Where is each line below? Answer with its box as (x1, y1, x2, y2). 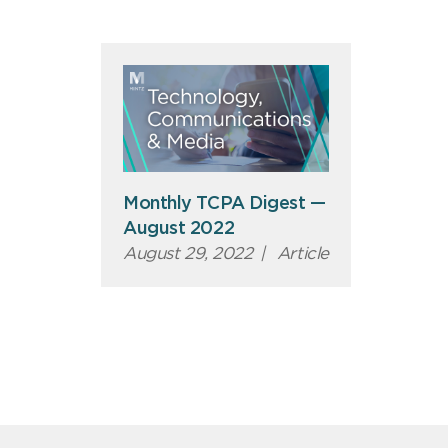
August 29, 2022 (123, 244, 253, 262)
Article (272, 244, 329, 262)
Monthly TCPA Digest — (123, 194, 326, 213)
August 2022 (123, 219, 235, 238)
